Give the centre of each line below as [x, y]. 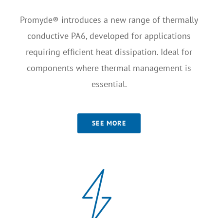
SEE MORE [109, 123]
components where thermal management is [109, 68]
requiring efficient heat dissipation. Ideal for [109, 52]
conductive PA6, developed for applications [109, 36]
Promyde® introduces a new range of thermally [109, 20]
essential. [109, 84]
